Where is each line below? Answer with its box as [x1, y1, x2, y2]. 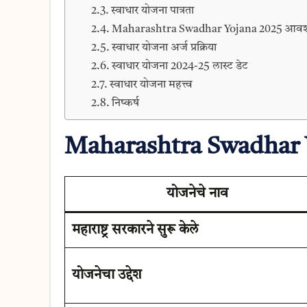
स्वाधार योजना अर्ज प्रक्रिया [112, 42, 217, 53]
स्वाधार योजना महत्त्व [110, 79, 193, 90]
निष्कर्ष [112, 97, 140, 109]
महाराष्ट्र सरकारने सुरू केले [71, 223, 198, 237]
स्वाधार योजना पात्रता [111, 5, 195, 16]
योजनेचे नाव [167, 186, 228, 201]
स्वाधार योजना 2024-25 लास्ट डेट [112, 60, 249, 72]
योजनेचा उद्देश [71, 268, 142, 282]
